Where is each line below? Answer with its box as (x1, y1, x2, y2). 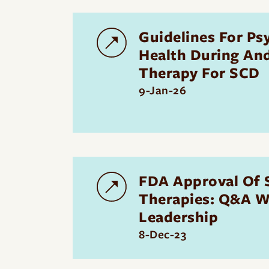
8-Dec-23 (139, 226, 186, 243)
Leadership (139, 206, 218, 228)
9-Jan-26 (139, 82, 186, 98)
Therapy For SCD (139, 62, 260, 83)
